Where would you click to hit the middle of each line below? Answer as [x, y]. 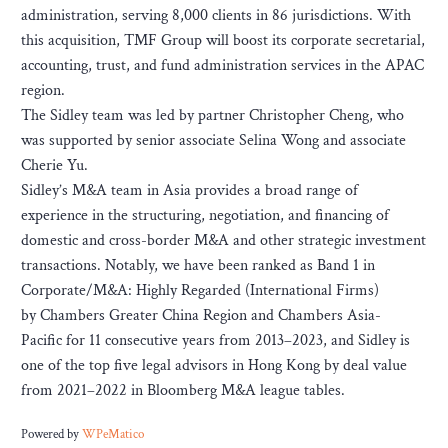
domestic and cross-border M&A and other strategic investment [223, 240]
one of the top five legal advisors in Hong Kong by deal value [214, 365]
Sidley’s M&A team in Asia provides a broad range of [189, 190]
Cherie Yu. [54, 165]
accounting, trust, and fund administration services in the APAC [222, 65]
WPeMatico [113, 433]
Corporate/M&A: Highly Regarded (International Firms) [200, 290]
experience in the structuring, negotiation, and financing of [205, 215]
